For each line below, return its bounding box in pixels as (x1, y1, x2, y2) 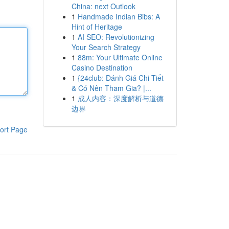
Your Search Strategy (71, 42, 141, 52)
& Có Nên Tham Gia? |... (71, 83, 151, 93)
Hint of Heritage (71, 21, 122, 32)
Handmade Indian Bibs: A (77, 11, 160, 21)
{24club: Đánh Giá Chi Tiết (77, 73, 164, 83)
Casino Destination (71, 62, 132, 73)
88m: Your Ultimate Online (77, 52, 163, 62)
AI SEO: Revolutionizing (77, 32, 154, 42)
